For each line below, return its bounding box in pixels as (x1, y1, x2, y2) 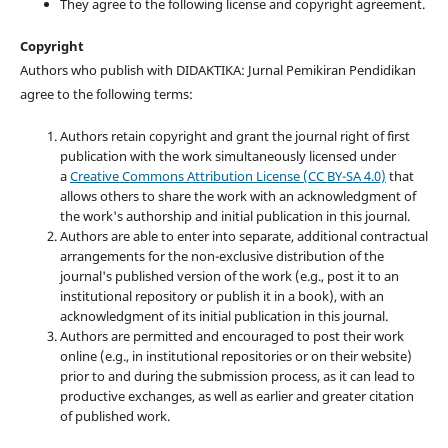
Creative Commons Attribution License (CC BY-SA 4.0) (69, 167, 386, 186)
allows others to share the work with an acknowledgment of (59, 187, 416, 206)
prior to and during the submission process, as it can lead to (59, 367, 415, 386)
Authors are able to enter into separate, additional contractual (59, 227, 428, 246)
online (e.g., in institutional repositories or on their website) (59, 347, 412, 366)
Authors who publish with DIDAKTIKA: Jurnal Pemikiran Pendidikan (19, 61, 416, 80)
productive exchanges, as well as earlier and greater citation (59, 387, 414, 406)
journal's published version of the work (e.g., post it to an (59, 267, 399, 286)
